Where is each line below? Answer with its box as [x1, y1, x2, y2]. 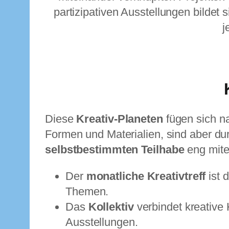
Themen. [65, 185, 109, 198]
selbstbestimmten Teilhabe [45, 143, 185, 156]
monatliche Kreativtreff [86, 170, 206, 183]
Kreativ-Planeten [76, 112, 163, 126]
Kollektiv [88, 200, 134, 214]
